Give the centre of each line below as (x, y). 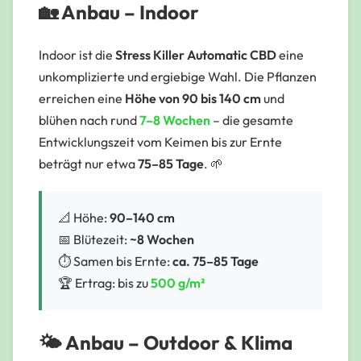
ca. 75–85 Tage (216, 261)
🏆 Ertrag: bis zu (104, 283)
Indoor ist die (77, 55)
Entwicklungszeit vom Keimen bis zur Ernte (160, 142)
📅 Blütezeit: (94, 240)
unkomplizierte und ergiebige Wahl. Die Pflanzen (178, 77)
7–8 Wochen (175, 120)
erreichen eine (82, 99)
